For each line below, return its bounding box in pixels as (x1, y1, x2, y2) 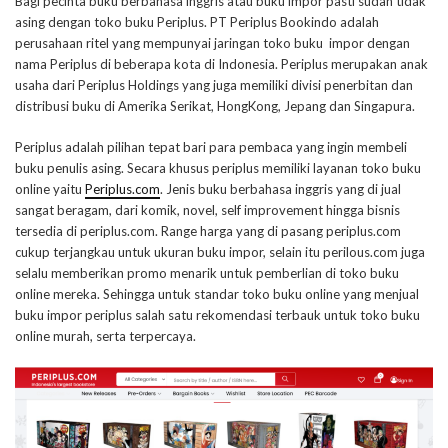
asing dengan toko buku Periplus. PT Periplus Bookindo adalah (15, 14, 379, 31)
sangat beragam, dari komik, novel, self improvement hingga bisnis (15, 202, 400, 219)
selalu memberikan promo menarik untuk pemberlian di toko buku (15, 265, 399, 282)
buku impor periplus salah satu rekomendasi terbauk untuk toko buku (15, 307, 420, 324)
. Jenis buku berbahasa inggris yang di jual (160, 181, 401, 198)
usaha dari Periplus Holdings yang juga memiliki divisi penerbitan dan (15, 77, 413, 94)
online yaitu (15, 181, 85, 198)
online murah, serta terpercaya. (15, 328, 196, 345)
